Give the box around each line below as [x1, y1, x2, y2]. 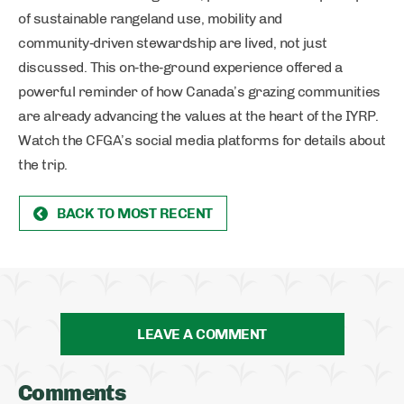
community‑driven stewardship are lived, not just [18, 34, 327, 51]
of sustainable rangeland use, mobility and [18, 10, 282, 27]
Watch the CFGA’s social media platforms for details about [18, 132, 386, 149]
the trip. [18, 156, 68, 173]
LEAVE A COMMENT [137, 326, 267, 343]
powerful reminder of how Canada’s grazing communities [18, 83, 381, 100]
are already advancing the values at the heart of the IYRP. [18, 107, 379, 124]
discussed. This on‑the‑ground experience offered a [18, 59, 344, 76]
